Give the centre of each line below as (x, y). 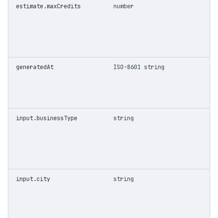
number (124, 6)
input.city (33, 179)
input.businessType (47, 118)
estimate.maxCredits (48, 6)
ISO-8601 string (139, 67)
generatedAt (35, 67)
